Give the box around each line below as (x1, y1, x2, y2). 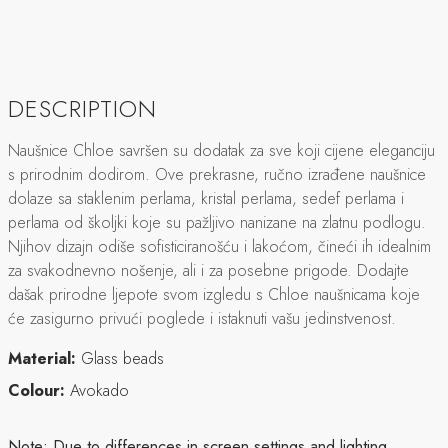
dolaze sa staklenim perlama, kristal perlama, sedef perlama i (8, 186, 404, 210)
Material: (8, 346, 76, 370)
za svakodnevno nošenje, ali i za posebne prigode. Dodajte (8, 258, 409, 282)
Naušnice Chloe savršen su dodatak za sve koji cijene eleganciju (8, 138, 435, 162)
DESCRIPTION (8, 90, 157, 126)
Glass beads (81, 346, 164, 370)
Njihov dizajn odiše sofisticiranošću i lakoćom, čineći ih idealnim (8, 234, 431, 258)
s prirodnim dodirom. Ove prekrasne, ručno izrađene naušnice (8, 162, 426, 186)
